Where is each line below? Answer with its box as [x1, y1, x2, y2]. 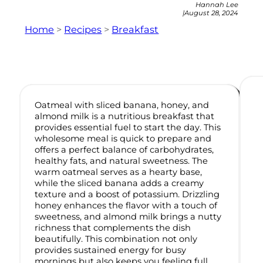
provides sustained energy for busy [35, 245, 187, 256]
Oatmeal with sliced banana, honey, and [35, 100, 210, 111]
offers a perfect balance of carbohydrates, [35, 144, 214, 156]
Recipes [64, 23, 102, 36]
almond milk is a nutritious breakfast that [35, 111, 215, 122]
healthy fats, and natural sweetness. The [35, 156, 208, 167]
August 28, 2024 [184, 9, 238, 18]
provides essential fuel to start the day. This [35, 122, 221, 133]
